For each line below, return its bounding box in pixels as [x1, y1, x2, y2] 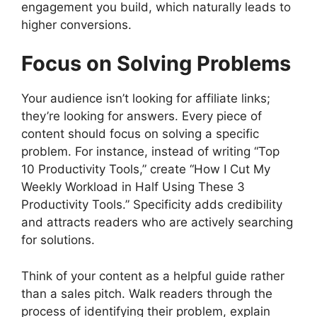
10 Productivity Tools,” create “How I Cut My [21, 162, 270, 177]
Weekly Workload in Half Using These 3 [21, 180, 245, 195]
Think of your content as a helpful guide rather [21, 268, 284, 283]
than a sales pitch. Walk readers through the [21, 286, 272, 301]
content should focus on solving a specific [21, 127, 259, 142]
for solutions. [21, 233, 95, 248]
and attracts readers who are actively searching [21, 215, 293, 230]
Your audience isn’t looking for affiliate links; [21, 91, 270, 106]
